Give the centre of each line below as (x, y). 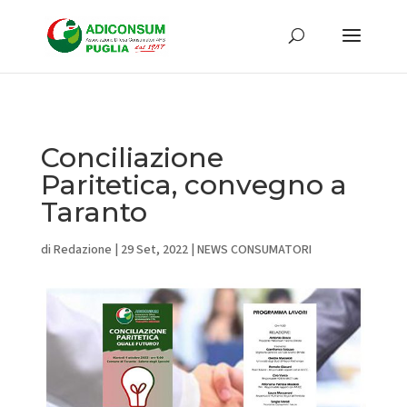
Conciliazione (132, 158)
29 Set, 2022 (154, 250)
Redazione (82, 250)
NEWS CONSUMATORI (254, 250)
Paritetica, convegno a (194, 185)
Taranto (94, 212)
